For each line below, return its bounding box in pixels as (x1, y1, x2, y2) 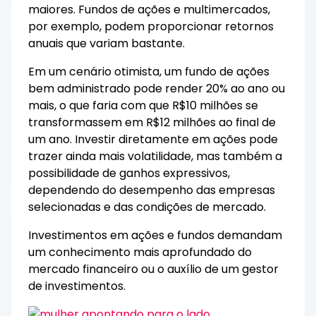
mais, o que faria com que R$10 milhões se (28, 97, 258, 114)
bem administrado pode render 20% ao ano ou (28, 80, 285, 97)
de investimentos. (28, 277, 126, 294)
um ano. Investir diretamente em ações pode (28, 130, 278, 147)
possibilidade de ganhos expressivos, (28, 164, 230, 181)
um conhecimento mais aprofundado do (28, 243, 252, 260)
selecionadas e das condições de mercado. (28, 198, 269, 215)
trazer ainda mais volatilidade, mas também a (28, 147, 282, 164)
